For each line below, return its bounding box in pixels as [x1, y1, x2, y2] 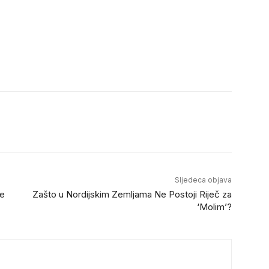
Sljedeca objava [174, 175, 232, 184]
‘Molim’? [196, 201, 232, 213]
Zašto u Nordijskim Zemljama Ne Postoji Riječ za [32, 188, 232, 200]
